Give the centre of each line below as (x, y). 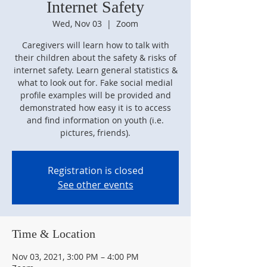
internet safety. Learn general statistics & (95, 70)
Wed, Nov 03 (77, 24)
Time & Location (54, 234)
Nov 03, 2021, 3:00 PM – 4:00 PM (75, 257)
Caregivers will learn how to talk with (95, 45)
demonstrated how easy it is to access (95, 108)
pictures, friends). (95, 133)
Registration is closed (95, 170)
